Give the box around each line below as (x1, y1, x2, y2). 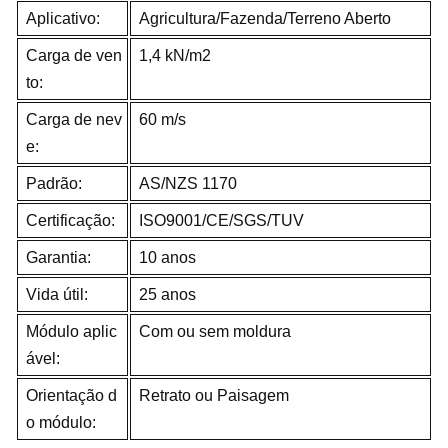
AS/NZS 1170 (139, 174, 237, 192)
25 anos (139, 285, 196, 303)
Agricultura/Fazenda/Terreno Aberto (139, 9, 391, 27)
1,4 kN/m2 (139, 46, 211, 64)
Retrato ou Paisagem (139, 386, 289, 404)
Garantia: (26, 248, 91, 266)
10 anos (139, 248, 196, 266)
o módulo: (26, 413, 96, 431)
